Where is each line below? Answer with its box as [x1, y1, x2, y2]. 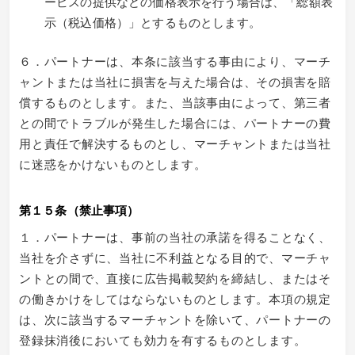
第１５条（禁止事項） [19, 200, 139, 219]
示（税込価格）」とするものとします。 [44, 13, 261, 30]
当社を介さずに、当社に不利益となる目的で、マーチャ [19, 248, 331, 265]
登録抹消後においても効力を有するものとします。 [19, 330, 307, 348]
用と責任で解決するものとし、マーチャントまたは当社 [19, 134, 331, 151]
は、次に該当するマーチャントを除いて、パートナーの [19, 310, 331, 327]
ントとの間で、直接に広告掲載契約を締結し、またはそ [19, 269, 331, 286]
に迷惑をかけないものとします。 [19, 155, 207, 172]
